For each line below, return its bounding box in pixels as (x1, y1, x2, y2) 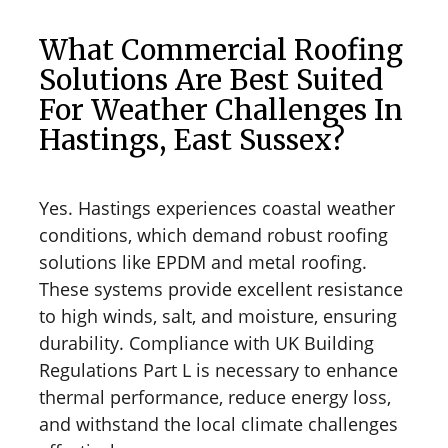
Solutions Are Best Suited (39, 61, 383, 98)
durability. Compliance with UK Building (39, 330, 374, 355)
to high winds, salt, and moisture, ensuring (39, 303, 397, 328)
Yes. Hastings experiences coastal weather (39, 195, 395, 220)
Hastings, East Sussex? (39, 121, 345, 158)
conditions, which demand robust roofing (39, 222, 388, 247)
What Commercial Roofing (39, 31, 403, 68)
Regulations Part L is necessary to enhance (39, 357, 398, 382)
